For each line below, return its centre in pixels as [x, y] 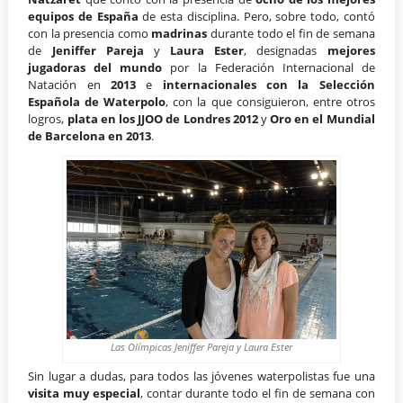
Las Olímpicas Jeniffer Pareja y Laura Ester [201, 347]
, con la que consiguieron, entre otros [270, 101]
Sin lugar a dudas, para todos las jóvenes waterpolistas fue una [201, 376]
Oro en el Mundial [322, 118]
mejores [351, 50]
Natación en [69, 84]
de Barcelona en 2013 [90, 135]
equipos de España [83, 16]
